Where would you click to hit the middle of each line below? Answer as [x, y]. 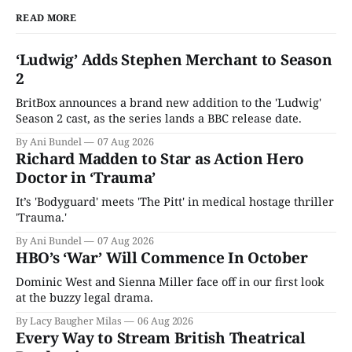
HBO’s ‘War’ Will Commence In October [162, 258]
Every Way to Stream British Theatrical [161, 338]
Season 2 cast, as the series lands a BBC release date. [159, 118]
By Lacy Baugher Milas [69, 321]
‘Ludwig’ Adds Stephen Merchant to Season [174, 60]
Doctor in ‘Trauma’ [86, 178]
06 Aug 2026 [165, 321]
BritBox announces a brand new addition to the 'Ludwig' [169, 103]
